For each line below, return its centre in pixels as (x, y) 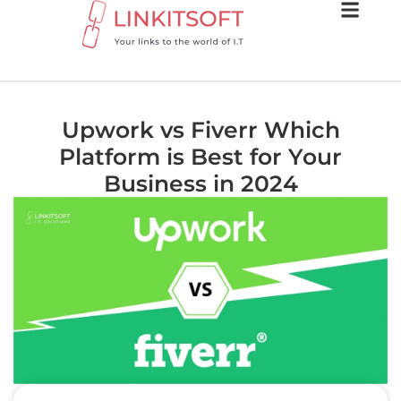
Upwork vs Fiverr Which (200, 130)
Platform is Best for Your (200, 157)
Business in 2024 (200, 183)
